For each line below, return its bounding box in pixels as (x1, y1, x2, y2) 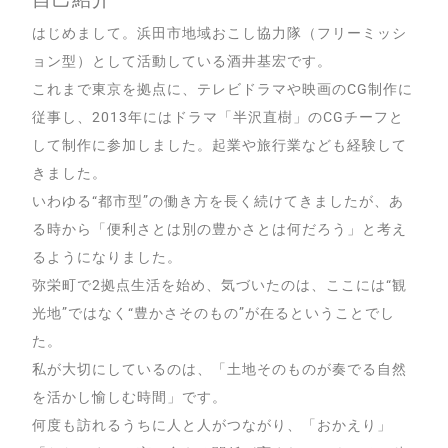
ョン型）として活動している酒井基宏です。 (32, 53, 333, 69)
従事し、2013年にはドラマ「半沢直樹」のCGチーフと (32, 109, 404, 125)
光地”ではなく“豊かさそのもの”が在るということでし (32, 305, 395, 321)
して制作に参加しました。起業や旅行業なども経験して (32, 137, 407, 153)
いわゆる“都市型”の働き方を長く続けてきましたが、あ (32, 193, 404, 209)
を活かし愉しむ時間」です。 (32, 389, 228, 405)
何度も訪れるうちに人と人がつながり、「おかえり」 (32, 417, 392, 433)
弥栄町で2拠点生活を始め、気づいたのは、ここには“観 (32, 277, 407, 293)
